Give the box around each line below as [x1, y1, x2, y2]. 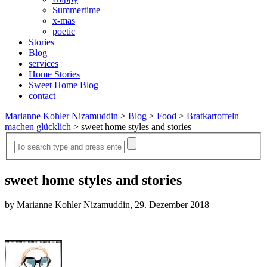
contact [29, 91, 55, 101]
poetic [52, 26, 75, 36]
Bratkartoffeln [187, 111, 239, 121]
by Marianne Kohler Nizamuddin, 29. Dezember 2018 [5, 200, 209, 210]
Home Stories [29, 69, 80, 79]
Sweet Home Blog [29, 80, 98, 90]
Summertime [52, 5, 100, 15]
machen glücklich [5, 122, 71, 132]
